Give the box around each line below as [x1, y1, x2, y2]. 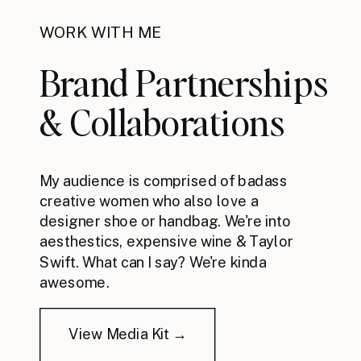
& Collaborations [39, 99, 286, 146]
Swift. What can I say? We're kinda [39, 253, 267, 271]
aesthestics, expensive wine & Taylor [39, 233, 293, 251]
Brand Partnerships [39, 60, 337, 106]
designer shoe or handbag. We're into [39, 213, 292, 230]
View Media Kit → [68, 326, 188, 343]
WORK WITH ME [39, 23, 162, 42]
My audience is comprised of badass [39, 172, 288, 190]
